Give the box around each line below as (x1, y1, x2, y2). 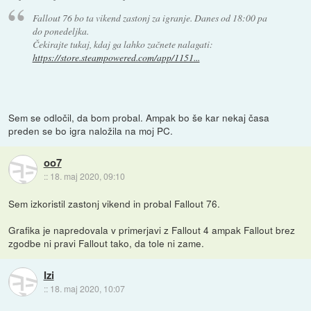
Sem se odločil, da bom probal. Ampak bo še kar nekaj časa (8, 110, 270, 125)
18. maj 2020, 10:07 (49, 282, 125, 294)
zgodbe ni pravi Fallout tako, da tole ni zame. (8, 236, 205, 251)
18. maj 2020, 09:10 (49, 169, 125, 182)
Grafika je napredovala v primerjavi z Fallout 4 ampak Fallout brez (8, 223, 296, 237)
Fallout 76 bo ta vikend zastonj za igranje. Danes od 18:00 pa (32, 11, 267, 25)
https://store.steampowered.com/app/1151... (32, 51, 200, 65)
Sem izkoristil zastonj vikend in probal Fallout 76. (8, 196, 221, 211)
